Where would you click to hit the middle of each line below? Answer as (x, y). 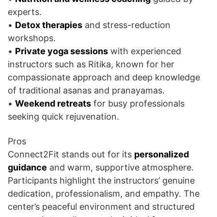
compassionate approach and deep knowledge (104, 77)
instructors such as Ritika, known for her (91, 64)
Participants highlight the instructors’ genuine (101, 180)
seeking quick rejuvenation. (63, 116)
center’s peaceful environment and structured (101, 207)
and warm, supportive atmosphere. (120, 167)
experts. (25, 12)
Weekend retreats (53, 103)
